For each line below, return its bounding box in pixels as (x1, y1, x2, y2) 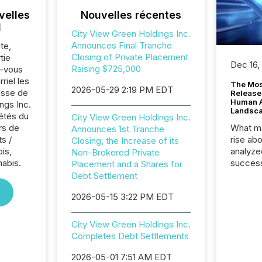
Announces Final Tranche (71, 40, 172, 51)
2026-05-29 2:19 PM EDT (71, 84, 173, 95)
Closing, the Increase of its (71, 135, 179, 146)
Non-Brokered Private (71, 147, 160, 158)
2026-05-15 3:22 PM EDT (71, 191, 174, 202)
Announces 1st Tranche (71, 123, 164, 135)
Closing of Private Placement (71, 51, 188, 63)
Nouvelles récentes (80, 9, 181, 21)
